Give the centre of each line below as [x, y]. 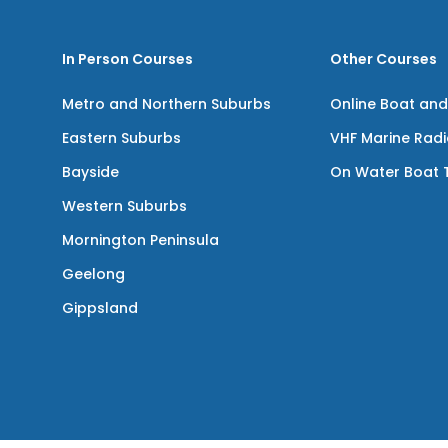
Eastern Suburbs [121, 138]
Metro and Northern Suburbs [166, 104]
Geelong [93, 274]
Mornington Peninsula [140, 240]
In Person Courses [127, 59]
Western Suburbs [124, 206]
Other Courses [384, 59]
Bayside [90, 172]
